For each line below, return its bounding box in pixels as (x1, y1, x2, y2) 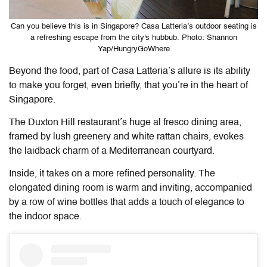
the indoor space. (9, 212, 84, 222)
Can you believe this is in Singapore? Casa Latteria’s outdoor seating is (10, 22, 257, 30)
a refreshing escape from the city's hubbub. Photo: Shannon (30, 33, 237, 42)
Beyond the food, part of (9, 66, 111, 76)
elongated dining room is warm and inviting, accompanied (9, 183, 252, 193)
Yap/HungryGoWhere (97, 45, 170, 53)
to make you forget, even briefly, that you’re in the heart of (9, 80, 248, 91)
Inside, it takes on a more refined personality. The (9, 169, 215, 179)
